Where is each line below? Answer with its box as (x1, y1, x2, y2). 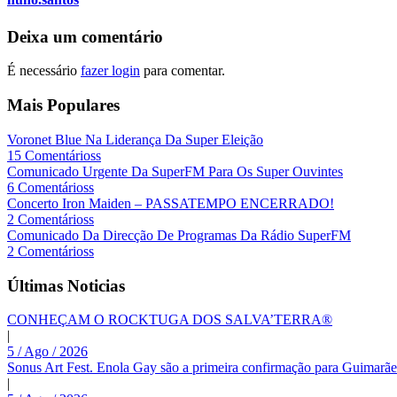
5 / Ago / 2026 (7, 344, 88, 360)
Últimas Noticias (7, 276, 125, 295)
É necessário (7, 63, 81, 79)
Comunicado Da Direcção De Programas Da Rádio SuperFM (7, 227, 351, 243)
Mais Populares (7, 96, 120, 115)
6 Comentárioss (7, 179, 94, 195)
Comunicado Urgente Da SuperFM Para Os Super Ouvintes (7, 163, 343, 179)
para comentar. (140, 63, 225, 79)
